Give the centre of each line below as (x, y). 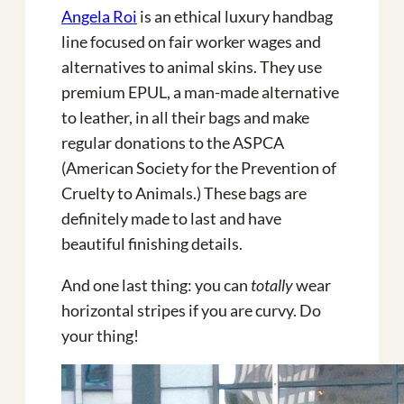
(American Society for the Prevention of (199, 167)
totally (272, 285)
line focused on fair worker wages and (191, 41)
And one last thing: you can (156, 285)
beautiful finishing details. (152, 243)
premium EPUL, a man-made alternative (200, 92)
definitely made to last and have (171, 218)
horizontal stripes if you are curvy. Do (191, 310)
